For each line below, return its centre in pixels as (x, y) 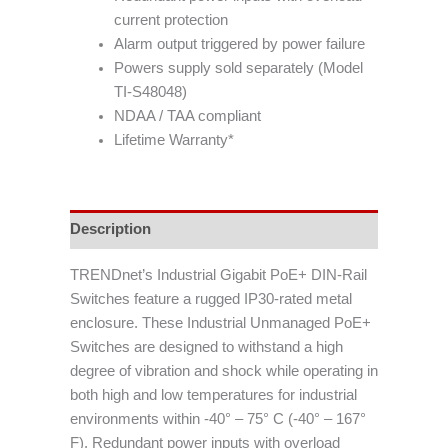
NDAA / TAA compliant (187, 115)
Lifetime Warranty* (173, 139)
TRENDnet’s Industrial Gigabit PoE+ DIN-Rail (218, 275)
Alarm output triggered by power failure (239, 43)
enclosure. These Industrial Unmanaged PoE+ (220, 323)
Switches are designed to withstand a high (206, 347)
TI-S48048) (150, 91)
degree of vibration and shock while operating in (224, 371)
